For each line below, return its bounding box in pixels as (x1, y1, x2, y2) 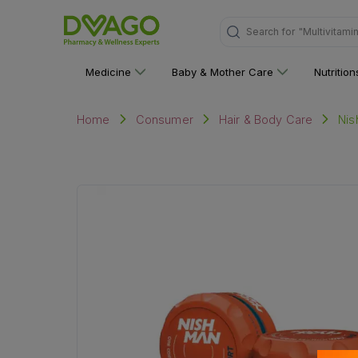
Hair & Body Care (218, 113, 313, 126)
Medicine (86, 66, 132, 78)
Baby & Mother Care (172, 66, 274, 78)
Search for (245, 26, 295, 38)
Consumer (135, 113, 193, 126)
